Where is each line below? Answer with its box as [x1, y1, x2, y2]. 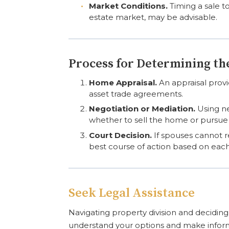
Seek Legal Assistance [68, 185, 195, 201]
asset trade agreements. [89, 88, 184, 99]
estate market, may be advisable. [89, 12, 218, 22]
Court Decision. [89, 130, 152, 140]
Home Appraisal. [89, 77, 157, 87]
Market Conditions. [89, 1, 168, 11]
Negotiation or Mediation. [89, 104, 196, 113]
